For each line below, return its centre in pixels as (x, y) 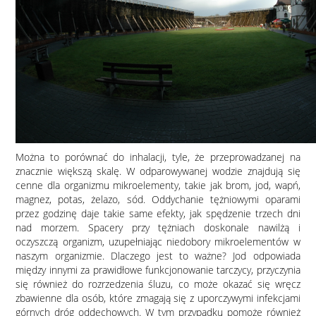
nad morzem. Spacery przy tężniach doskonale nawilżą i (158, 227)
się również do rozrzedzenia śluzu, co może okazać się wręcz (158, 284)
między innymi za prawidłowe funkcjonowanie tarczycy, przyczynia (158, 270)
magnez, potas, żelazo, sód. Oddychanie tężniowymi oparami (158, 199)
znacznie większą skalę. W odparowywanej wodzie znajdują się (158, 171)
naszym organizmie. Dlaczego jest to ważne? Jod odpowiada (158, 256)
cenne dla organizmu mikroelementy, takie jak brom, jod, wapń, (158, 185)
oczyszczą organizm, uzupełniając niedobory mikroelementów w (158, 242)
